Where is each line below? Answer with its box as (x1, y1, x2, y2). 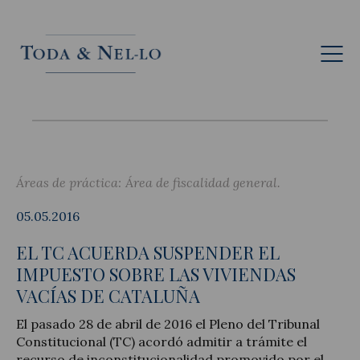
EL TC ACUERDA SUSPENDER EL (16, 239, 280, 264)
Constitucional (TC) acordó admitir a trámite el (16, 333, 307, 350)
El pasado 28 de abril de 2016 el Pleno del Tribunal (16, 315, 320, 332)
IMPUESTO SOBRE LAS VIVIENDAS (16, 261, 296, 286)
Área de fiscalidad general (125, 174, 277, 190)
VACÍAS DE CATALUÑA (16, 283, 200, 308)
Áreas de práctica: (16, 174, 121, 190)
